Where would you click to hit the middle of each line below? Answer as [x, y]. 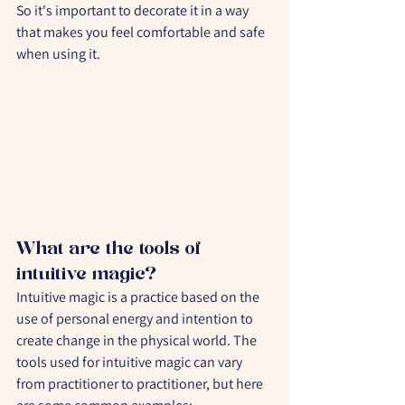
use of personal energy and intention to [136, 319]
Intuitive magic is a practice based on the [139, 297]
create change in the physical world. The [138, 341]
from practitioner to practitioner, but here [141, 384]
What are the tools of [111, 249]
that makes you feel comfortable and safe [142, 32]
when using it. [58, 53]
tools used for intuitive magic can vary [131, 363]
